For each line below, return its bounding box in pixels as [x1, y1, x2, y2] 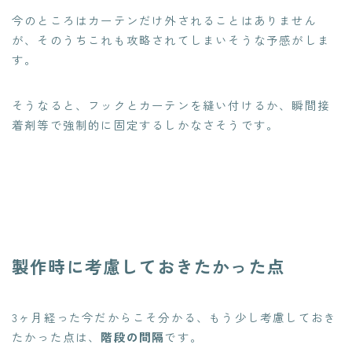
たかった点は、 [12, 328, 101, 345]
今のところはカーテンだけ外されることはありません [12, 11, 317, 28]
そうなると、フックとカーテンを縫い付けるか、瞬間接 [12, 96, 331, 113]
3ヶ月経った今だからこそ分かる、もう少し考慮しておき [12, 308, 337, 325]
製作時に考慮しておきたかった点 [12, 253, 285, 278]
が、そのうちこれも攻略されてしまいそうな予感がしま [12, 31, 330, 48]
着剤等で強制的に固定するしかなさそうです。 [12, 115, 280, 133]
